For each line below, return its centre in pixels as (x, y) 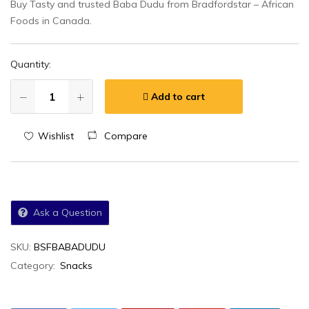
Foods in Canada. (51, 21)
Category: (34, 266)
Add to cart (178, 97)
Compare (126, 136)
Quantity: (31, 64)
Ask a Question (68, 213)
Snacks (76, 266)
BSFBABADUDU (70, 247)
